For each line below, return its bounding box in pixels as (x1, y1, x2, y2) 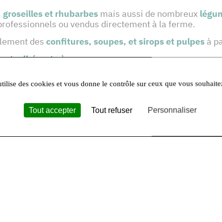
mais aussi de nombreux (98, 8, 200, 20)
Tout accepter (28, 106, 76, 114)
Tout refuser (91, 106, 132, 114)
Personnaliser (147, 106, 197, 114)
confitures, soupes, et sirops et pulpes (46, 36, 205, 48)
